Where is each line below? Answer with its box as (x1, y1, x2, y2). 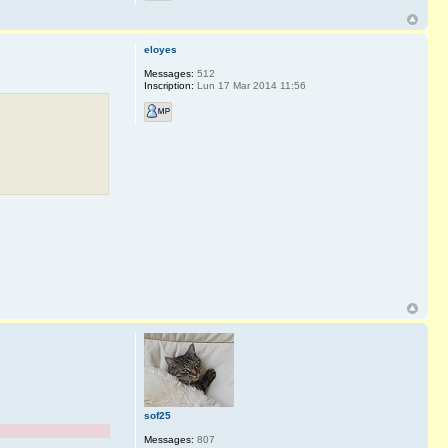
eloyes (143, 44, 177, 56)
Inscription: (143, 80, 194, 92)
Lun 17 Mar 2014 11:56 (193, 80, 306, 92)
